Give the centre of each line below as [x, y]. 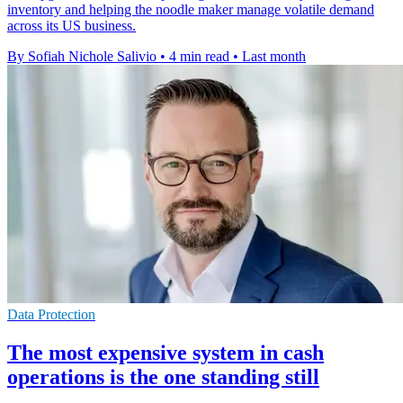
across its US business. [72, 25]
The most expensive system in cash [166, 352]
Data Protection [51, 314]
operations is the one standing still [163, 376]
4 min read [199, 56]
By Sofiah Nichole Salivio [82, 56]
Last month [274, 56]
